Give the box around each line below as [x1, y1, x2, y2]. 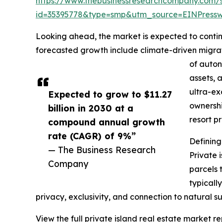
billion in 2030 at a [48, 103, 133, 113]
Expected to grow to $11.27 [48, 89, 172, 100]
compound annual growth [48, 116, 165, 127]
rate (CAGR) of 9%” [48, 130, 136, 141]
